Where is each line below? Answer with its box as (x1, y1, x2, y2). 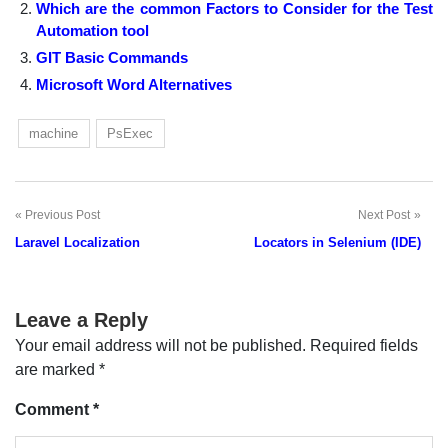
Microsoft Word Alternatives (36, 75, 233, 93)
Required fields (310, 336, 418, 354)
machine (29, 125, 79, 141)
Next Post (358, 207, 410, 222)
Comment (15, 400, 93, 418)
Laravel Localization (15, 234, 140, 250)
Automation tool (36, 21, 150, 39)
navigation (15, 245, 105, 268)
